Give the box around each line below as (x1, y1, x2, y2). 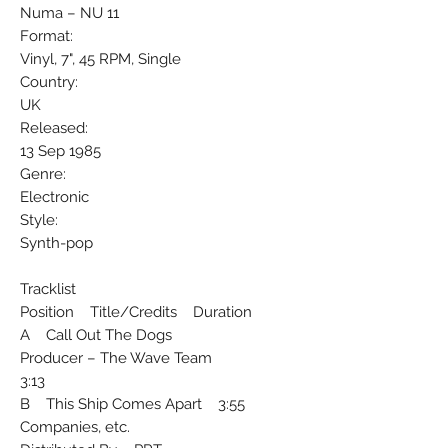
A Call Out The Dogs (20, 325, 172, 344)
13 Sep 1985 (20, 141, 101, 160)
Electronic (20, 187, 89, 206)
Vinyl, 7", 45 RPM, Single (20, 49, 181, 68)
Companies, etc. (20, 417, 130, 436)
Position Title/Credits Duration (20, 302, 252, 321)
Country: (20, 72, 78, 91)
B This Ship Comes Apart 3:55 (20, 394, 245, 413)
